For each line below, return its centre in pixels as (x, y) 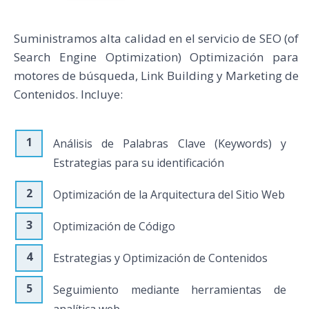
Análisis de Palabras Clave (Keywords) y (170, 143)
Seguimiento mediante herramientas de (170, 289)
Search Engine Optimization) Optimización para (156, 57)
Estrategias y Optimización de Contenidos (160, 258)
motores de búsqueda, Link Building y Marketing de (156, 75)
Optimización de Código (114, 226)
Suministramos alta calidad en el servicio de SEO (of (156, 38)
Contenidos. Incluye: (68, 94)
